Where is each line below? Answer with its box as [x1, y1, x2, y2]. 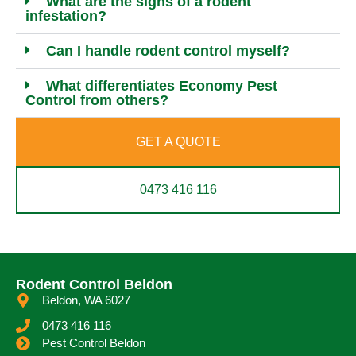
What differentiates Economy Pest [46, 78, 277, 95]
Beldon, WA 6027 [41, 293, 130, 308]
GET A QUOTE [135, 135, 221, 149]
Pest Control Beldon [41, 336, 145, 350]
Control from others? [25, 92, 168, 109]
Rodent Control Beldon [16, 277, 172, 293]
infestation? [25, 8, 106, 25]
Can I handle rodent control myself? [46, 43, 290, 60]
